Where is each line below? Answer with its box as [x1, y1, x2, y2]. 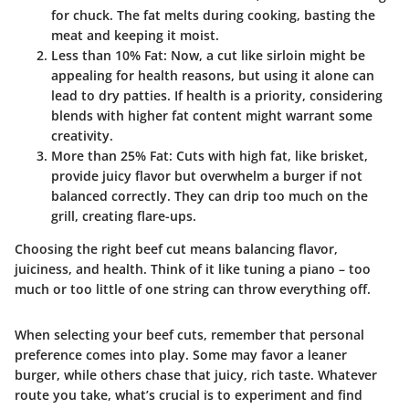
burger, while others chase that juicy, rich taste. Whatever [15, 366, 377, 384]
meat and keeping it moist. [51, 26, 219, 45]
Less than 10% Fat [51, 47, 163, 65]
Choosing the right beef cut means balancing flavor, [15, 240, 338, 258]
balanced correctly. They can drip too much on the [51, 187, 368, 205]
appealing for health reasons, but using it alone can [51, 67, 374, 85]
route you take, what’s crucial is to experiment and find [15, 386, 362, 404]
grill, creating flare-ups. [51, 207, 196, 225]
